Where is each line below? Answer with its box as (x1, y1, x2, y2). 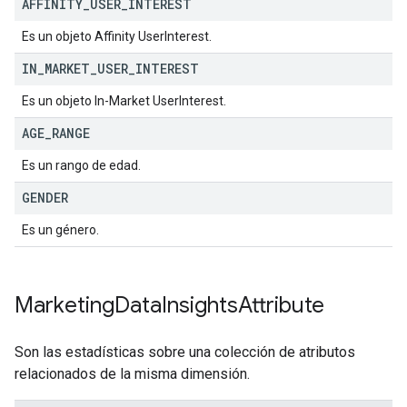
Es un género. (22, 223, 99, 237)
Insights (162, 292, 238, 319)
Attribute (238, 292, 324, 319)
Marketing (15, 292, 114, 319)
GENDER (22, 189, 68, 206)
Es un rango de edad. (22, 158, 141, 173)
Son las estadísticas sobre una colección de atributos (15, 343, 355, 361)
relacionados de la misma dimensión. (15, 365, 250, 382)
